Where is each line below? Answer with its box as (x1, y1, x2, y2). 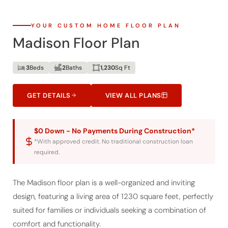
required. (34, 134, 60, 142)
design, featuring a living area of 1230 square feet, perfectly (13, 177, 213, 188)
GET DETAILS (27, 77, 71, 86)
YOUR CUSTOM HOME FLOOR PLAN (31, 8, 181, 15)
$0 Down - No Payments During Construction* (34, 112, 195, 122)
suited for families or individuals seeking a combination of (13, 191, 206, 202)
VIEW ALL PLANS (105, 77, 161, 86)
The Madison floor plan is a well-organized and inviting (13, 163, 195, 174)
